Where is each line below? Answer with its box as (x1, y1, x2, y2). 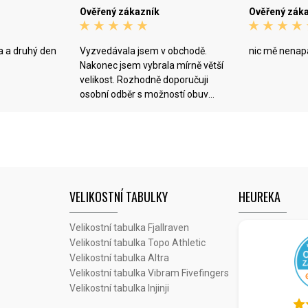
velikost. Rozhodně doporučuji (79, 74, 208, 85)
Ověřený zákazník (79, 6, 159, 17)
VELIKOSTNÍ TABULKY (69, 188, 168, 206)
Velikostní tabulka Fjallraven (69, 222, 189, 234)
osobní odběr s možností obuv (79, 89, 208, 100)
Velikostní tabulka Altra (69, 252, 169, 264)
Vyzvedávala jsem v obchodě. (79, 45, 207, 56)
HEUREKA (239, 188, 281, 206)
